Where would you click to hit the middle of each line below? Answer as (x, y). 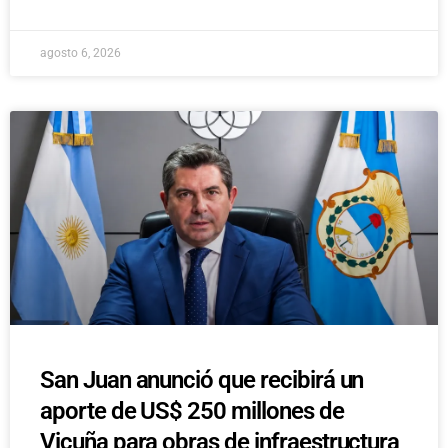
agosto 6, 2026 (80, 53)
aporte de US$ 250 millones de (192, 411)
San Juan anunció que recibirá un (202, 380)
